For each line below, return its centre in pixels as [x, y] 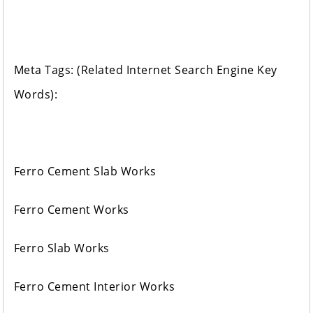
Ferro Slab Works [61, 248]
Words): [36, 95]
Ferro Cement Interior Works [94, 287]
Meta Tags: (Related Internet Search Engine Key [145, 70]
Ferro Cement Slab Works [85, 172]
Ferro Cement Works [71, 210]
